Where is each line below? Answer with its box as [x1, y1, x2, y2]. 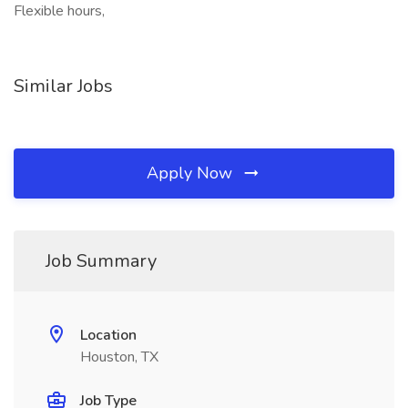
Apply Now [147, 162, 237, 184]
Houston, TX [80, 347, 158, 367]
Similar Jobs [14, 74, 113, 98]
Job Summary [46, 249, 157, 273]
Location [80, 325, 137, 345]
